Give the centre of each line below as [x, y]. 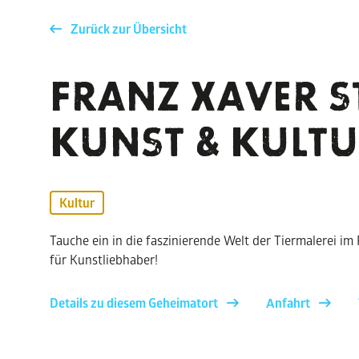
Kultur [77, 203]
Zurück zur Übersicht [129, 29]
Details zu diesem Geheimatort [134, 303]
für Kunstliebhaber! [104, 259]
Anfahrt [288, 303]
